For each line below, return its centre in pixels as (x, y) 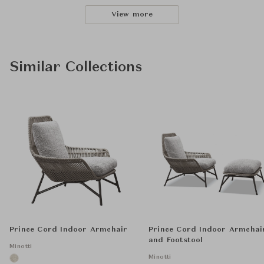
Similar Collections (76, 68)
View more (132, 15)
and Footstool (176, 241)
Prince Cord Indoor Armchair (69, 230)
